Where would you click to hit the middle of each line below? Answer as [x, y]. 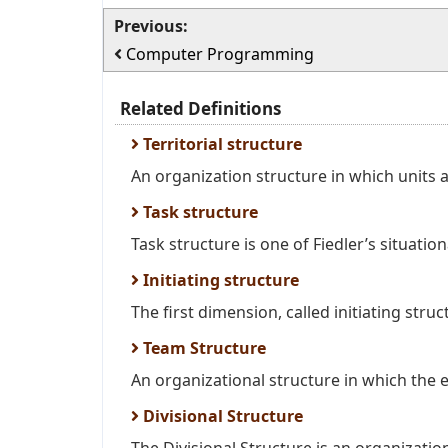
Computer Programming [220, 54]
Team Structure [202, 348]
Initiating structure [219, 280]
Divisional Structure [221, 416]
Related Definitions [200, 108]
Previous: [151, 26]
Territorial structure [220, 144]
